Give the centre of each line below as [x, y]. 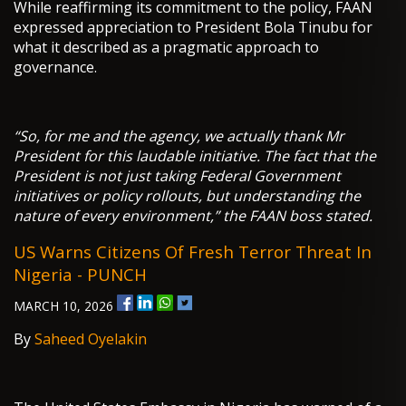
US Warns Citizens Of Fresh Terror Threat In [193, 252]
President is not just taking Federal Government [177, 176]
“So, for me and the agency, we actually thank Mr [179, 136]
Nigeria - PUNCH [80, 275]
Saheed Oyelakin [91, 339]
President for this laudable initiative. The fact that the [195, 156]
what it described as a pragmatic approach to [166, 48]
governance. [55, 68]
